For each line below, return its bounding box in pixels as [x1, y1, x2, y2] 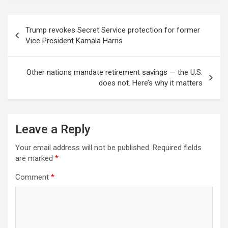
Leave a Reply [15, 122, 91, 136]
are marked [15, 153, 55, 163]
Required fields [153, 142, 202, 152]
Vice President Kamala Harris [25, 36, 123, 45]
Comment [15, 172, 51, 182]
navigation [7, 31, 67, 46]
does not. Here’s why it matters [99, 78, 203, 88]
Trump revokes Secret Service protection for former [25, 25, 200, 35]
